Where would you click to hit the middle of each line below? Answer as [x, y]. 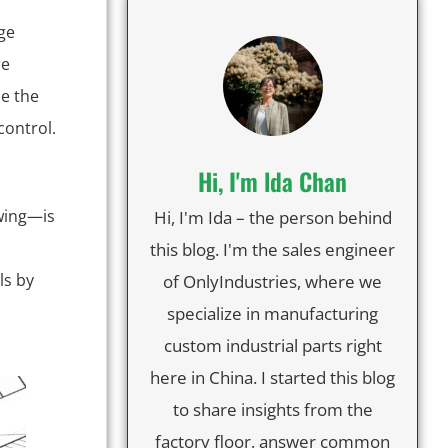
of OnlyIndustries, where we [272, 281]
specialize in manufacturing [272, 313]
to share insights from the [272, 409]
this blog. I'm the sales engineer [272, 249]
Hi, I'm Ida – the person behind [272, 217]
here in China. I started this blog [272, 377]
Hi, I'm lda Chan [272, 180]
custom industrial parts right [272, 345]
